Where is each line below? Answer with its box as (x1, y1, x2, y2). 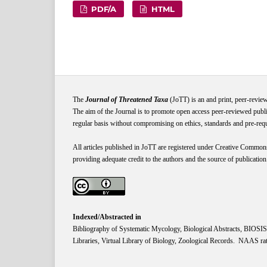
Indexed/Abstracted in (73, 212, 141, 221)
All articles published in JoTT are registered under (73, 142, 215, 151)
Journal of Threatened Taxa (85, 95, 168, 104)
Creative (215, 142, 238, 151)
